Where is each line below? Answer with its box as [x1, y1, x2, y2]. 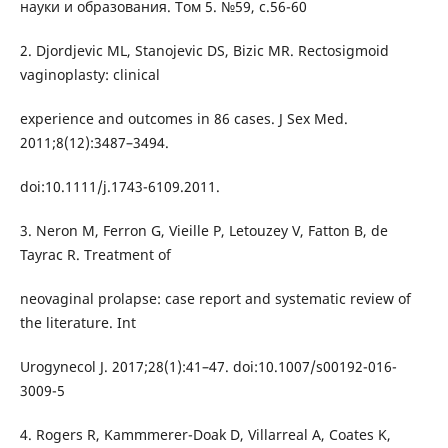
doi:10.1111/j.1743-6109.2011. [19, 177, 220, 197]
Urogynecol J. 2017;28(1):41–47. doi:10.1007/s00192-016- [19, 357, 397, 377]
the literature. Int [19, 313, 136, 333]
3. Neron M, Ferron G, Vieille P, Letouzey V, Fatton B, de [19, 221, 388, 241]
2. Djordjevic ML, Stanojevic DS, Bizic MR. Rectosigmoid [19, 41, 389, 61]
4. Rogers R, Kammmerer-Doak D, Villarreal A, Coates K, [19, 425, 391, 445]
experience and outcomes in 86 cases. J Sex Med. [19, 109, 348, 129]
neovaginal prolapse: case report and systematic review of [19, 289, 411, 309]
